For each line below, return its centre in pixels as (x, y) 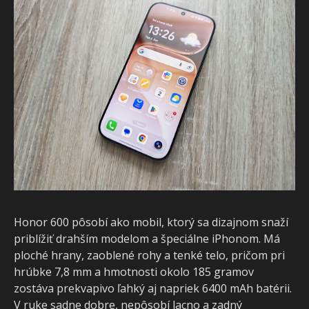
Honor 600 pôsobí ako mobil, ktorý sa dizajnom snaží (151, 222)
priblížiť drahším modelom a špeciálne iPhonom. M (147, 238)
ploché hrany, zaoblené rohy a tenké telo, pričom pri (149, 255)
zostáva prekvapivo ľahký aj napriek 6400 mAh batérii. (153, 288)
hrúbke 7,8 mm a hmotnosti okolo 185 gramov (134, 271)
